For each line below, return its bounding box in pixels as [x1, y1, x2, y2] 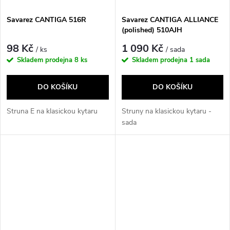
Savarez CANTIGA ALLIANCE [121, 14, 218, 25]
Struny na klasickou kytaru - [121, 106, 212, 117]
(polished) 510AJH [121, 25, 182, 35]
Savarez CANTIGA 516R [7, 14, 86, 25]
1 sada [189, 55, 210, 65]
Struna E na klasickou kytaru [7, 106, 98, 117]
